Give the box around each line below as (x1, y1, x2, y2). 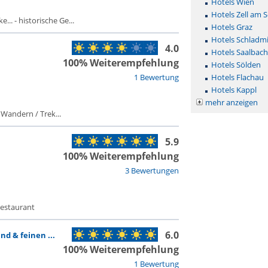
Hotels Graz (211, 22, 252, 32)
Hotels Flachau (211, 72, 264, 83)
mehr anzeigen (205, 97, 258, 108)
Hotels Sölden (211, 59, 261, 70)
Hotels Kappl (211, 84, 257, 95)
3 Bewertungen (124, 165, 179, 176)
